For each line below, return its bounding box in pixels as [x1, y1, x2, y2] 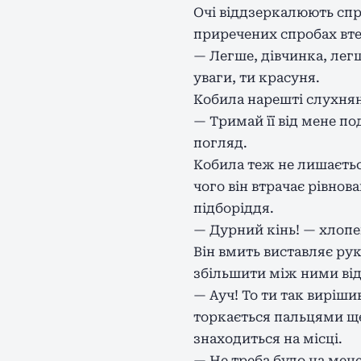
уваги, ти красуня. [193, 70, 320, 85]
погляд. [193, 135, 247, 151]
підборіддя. [193, 201, 274, 216]
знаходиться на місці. [193, 331, 342, 346]
